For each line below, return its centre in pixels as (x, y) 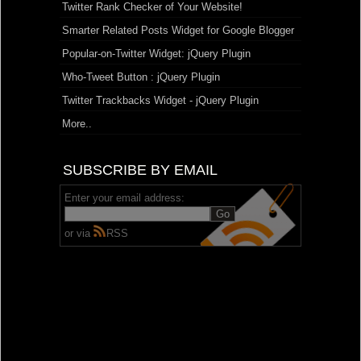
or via (79, 234)
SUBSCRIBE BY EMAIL (140, 170)
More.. (77, 124)
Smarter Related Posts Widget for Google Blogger (178, 31)
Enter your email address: (124, 198)
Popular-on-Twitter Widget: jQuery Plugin (156, 54)
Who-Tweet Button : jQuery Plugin (141, 77)
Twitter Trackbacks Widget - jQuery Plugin (160, 101)
